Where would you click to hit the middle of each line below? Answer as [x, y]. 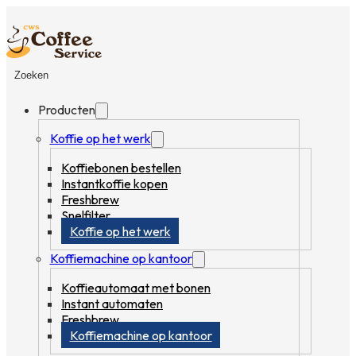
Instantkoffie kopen [114, 183]
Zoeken [31, 75]
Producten [67, 109]
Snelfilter [86, 215]
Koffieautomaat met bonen [136, 287]
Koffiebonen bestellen [121, 167]
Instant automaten [112, 303]
